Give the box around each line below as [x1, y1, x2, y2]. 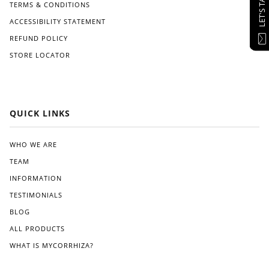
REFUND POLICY [10, 34, 68, 43]
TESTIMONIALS [10, 190, 62, 199]
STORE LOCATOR [10, 50, 70, 59]
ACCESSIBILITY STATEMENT [10, 17, 106, 26]
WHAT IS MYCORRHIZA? [10, 240, 94, 250]
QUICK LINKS [10, 107, 70, 119]
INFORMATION [10, 173, 62, 183]
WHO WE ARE [10, 139, 57, 149]
